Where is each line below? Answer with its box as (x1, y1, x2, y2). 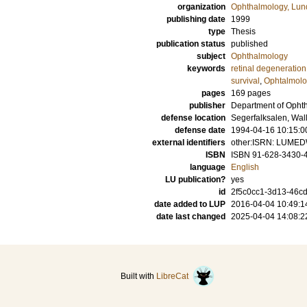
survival (231, 76, 260, 86)
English (231, 162, 259, 172)
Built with (121, 271, 156, 281)
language (190, 162, 225, 172)
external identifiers (152, 138, 225, 147)
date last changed (156, 212, 225, 221)
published (231, 39, 268, 49)
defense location (161, 113, 225, 123)
